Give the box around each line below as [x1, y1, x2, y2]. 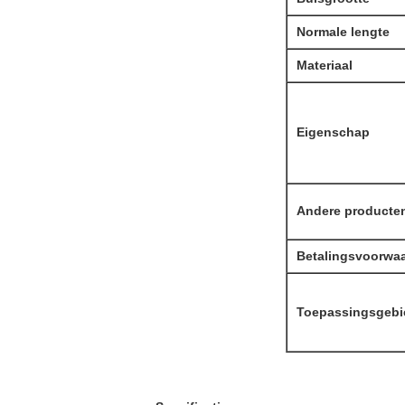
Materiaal [296, 58, 353, 72]
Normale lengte [296, 24, 390, 39]
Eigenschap [296, 125, 370, 139]
